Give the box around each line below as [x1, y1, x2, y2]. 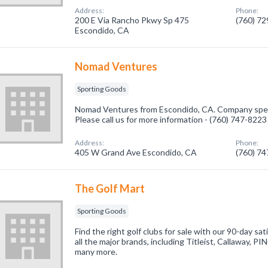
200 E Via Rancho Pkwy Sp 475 [75, 15, 190, 25]
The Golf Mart [75, 182, 145, 195]
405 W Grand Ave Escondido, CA [75, 147, 197, 157]
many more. [75, 246, 118, 257]
